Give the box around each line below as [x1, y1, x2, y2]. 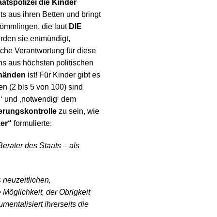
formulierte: [12, 119, 52, 128]
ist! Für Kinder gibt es [26, 71, 100, 79]
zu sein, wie [57, 107, 99, 116]
